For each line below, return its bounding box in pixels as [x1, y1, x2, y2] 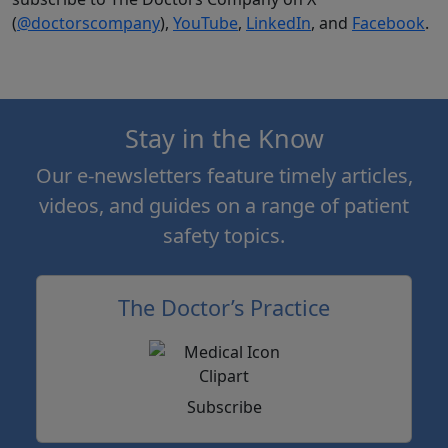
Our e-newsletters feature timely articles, [35, 162, 413, 190]
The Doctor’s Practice [118, 293, 330, 323]
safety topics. [163, 222, 285, 250]
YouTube [173, 12, 238, 35]
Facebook [352, 12, 425, 35]
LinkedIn [246, 12, 311, 35]
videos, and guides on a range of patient [39, 192, 409, 220]
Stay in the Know [124, 121, 324, 156]
